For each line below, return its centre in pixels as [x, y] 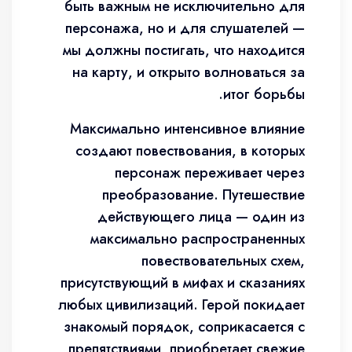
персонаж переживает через [210, 173]
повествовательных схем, [223, 261]
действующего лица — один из [201, 217]
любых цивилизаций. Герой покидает [181, 305]
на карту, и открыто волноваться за [189, 72]
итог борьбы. [264, 94]
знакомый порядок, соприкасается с [184, 327]
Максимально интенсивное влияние [187, 129]
